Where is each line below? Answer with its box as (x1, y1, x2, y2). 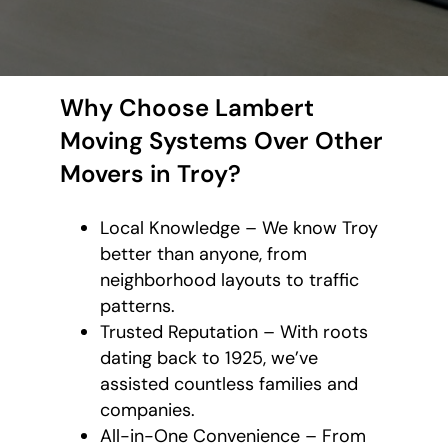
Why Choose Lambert (60, 92, 314, 124)
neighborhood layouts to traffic (100, 268, 359, 293)
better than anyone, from (100, 242, 307, 267)
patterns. (100, 294, 175, 319)
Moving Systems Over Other (60, 125, 383, 157)
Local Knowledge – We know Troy (100, 216, 378, 241)
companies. (100, 398, 195, 423)
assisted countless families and (100, 372, 358, 397)
